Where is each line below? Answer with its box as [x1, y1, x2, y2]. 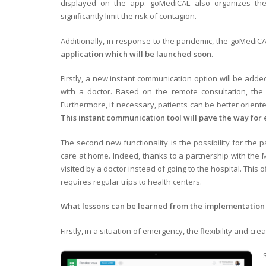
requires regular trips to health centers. [61, 176, 202, 187]
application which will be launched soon [61, 48, 211, 59]
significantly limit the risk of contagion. [61, 11, 197, 22]
